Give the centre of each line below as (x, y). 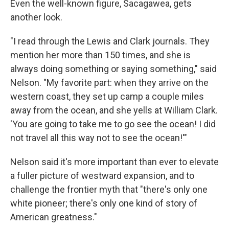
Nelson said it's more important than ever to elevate (114, 162)
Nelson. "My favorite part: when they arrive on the (109, 83)
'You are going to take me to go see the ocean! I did (113, 124)
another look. (36, 17)
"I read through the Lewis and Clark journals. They (110, 41)
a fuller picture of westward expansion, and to (102, 176)
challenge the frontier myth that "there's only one (109, 189)
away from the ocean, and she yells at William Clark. (114, 110)
